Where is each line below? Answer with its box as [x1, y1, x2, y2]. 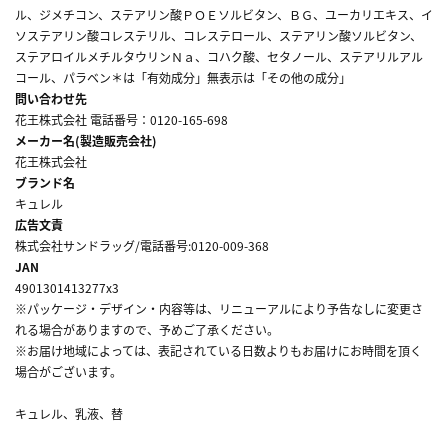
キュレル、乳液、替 [15, 404, 123, 422]
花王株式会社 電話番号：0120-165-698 [15, 110, 228, 128]
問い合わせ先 [15, 89, 87, 107]
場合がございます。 [15, 362, 122, 380]
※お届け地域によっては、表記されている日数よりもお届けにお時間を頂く [15, 341, 422, 359]
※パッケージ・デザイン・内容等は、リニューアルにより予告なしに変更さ [15, 299, 423, 317]
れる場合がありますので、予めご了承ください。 [15, 320, 279, 338]
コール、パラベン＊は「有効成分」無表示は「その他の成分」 [15, 68, 351, 86]
